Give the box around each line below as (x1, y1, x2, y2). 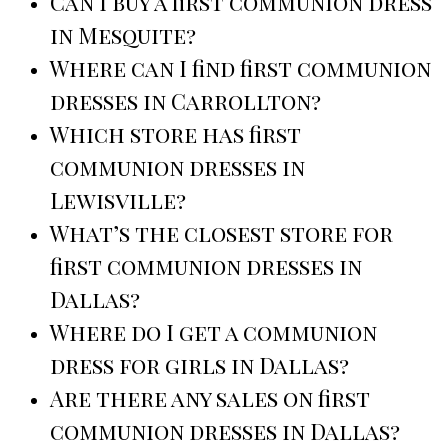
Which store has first (50, 119, 301, 150)
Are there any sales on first (50, 383, 370, 414)
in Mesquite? (50, 20, 196, 51)
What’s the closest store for (50, 218, 393, 249)
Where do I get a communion (50, 317, 377, 348)
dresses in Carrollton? (50, 86, 321, 117)
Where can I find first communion (50, 53, 431, 84)
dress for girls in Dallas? (50, 350, 349, 381)
